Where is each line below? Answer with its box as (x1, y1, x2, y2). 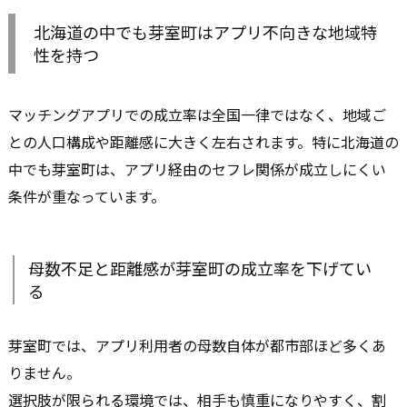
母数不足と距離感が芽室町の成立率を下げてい (28, 255, 372, 280)
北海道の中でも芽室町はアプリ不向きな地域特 (34, 19, 377, 44)
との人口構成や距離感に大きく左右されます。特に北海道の (8, 130, 399, 153)
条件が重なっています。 (8, 184, 165, 207)
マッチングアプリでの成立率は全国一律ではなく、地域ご (8, 103, 386, 125)
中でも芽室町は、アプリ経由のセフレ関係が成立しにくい (8, 157, 386, 180)
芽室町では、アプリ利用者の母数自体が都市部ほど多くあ (8, 333, 386, 356)
